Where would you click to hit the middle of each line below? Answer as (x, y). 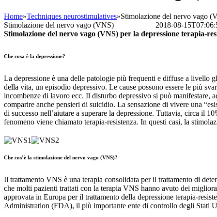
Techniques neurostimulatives (72, 16)
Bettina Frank (135, 25)
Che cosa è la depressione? (35, 56)
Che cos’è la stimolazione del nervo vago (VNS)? (61, 157)
